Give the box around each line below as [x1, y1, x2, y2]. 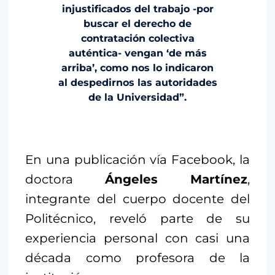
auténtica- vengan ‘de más [68, 47, 207, 60]
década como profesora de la [25, 250, 250, 266]
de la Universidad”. [88, 91, 187, 104]
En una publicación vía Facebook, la [25, 152, 250, 168]
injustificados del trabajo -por [61, 3, 214, 15]
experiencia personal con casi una [25, 231, 250, 246]
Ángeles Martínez [105, 172, 247, 187]
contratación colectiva [80, 33, 195, 45]
